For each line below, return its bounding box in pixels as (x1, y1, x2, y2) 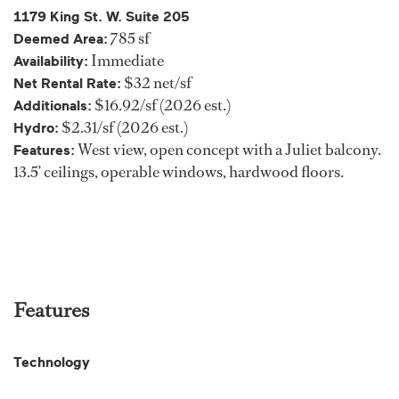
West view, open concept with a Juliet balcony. (75, 139, 381, 161)
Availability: (13, 53, 88, 70)
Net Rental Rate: (13, 76, 121, 93)
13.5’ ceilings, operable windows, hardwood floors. (13, 161, 344, 183)
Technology (13, 354, 90, 371)
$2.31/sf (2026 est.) (59, 117, 189, 139)
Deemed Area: (13, 31, 108, 48)
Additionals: (13, 98, 92, 115)
